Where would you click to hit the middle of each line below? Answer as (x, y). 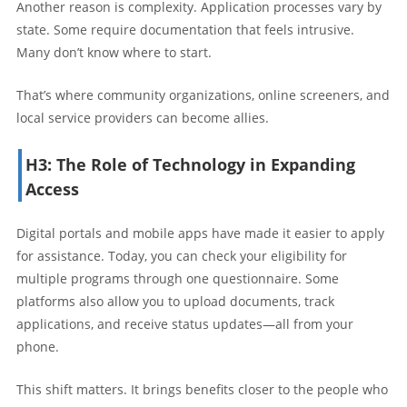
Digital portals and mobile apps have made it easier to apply (200, 233)
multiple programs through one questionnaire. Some (178, 278)
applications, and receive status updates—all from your (185, 323)
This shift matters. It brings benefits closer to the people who (202, 389)
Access (52, 189)
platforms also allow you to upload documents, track (175, 301)
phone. (38, 346)
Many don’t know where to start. (114, 52)
